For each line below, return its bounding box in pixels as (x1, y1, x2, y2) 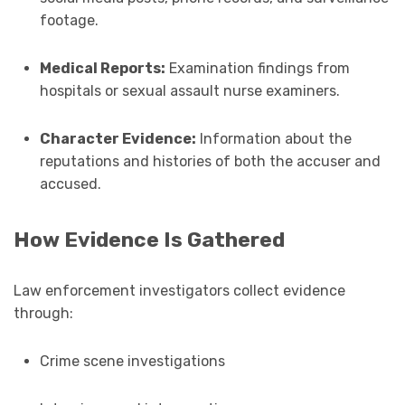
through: (14, 304, 73, 322)
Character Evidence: (39, 129, 196, 147)
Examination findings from (165, 59, 350, 77)
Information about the (195, 129, 352, 147)
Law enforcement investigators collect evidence (14, 281, 345, 299)
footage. (39, 11, 99, 29)
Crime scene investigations (39, 352, 225, 370)
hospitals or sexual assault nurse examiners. (39, 81, 340, 99)
